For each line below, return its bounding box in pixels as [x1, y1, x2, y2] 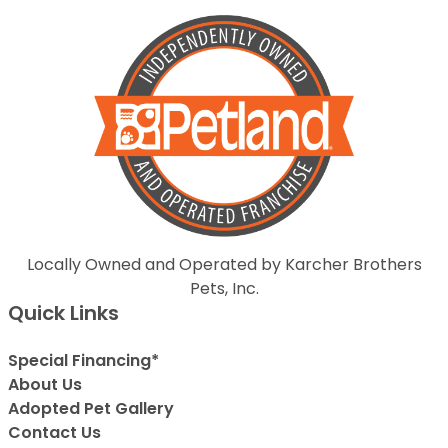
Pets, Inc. [189, 277, 259, 301]
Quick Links [8, 299, 119, 328]
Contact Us [8, 421, 101, 445]
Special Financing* [8, 349, 159, 373]
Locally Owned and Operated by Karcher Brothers [26, 253, 422, 277]
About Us [8, 373, 82, 397]
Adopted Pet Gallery [8, 397, 174, 421]
